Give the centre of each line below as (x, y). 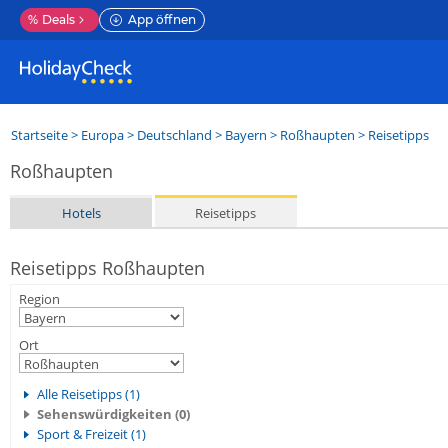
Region (39, 299)
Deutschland (174, 135)
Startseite (39, 135)
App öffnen (162, 19)
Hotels (81, 212)
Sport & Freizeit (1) (91, 434)
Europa (102, 135)
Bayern (246, 135)
